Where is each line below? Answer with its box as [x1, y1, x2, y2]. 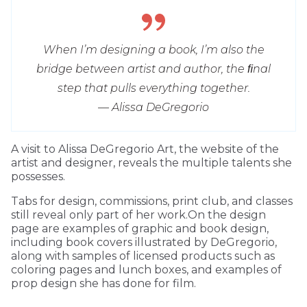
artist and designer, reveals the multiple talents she [11, 156, 292, 170]
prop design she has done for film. [11, 277, 196, 291]
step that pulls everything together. [57, 82, 250, 95]
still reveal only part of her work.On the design [11, 208, 266, 222]
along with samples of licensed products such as [11, 249, 275, 263]
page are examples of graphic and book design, [11, 222, 269, 236]
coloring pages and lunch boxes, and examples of [11, 263, 282, 277]
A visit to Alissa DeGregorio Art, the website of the [11, 143, 279, 156]
